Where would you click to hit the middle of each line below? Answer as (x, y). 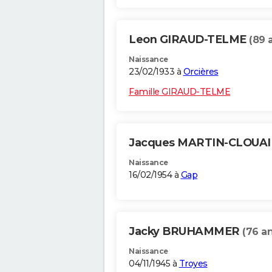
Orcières (201, 72)
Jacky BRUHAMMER (185, 232)
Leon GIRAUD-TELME (189, 40)
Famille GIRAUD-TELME (179, 92)
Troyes (193, 264)
